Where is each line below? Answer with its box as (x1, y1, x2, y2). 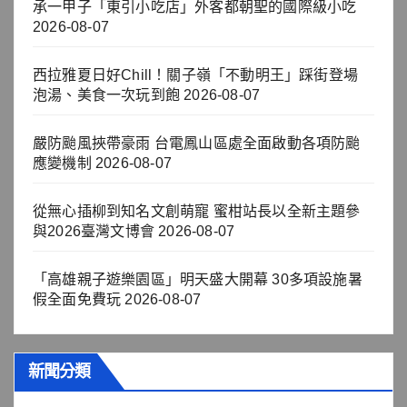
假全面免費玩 (33, 291, 122, 307)
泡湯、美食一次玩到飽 (33, 86, 180, 103)
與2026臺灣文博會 (33, 223, 154, 239)
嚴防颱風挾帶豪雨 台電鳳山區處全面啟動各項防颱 (33, 134, 361, 151)
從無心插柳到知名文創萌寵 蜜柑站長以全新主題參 (33, 203, 361, 219)
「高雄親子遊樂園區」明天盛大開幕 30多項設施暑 (33, 271, 362, 287)
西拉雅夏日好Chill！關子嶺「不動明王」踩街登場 (33, 66, 373, 83)
